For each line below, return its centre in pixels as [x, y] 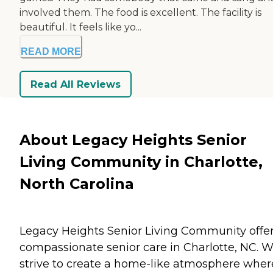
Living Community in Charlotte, [141, 161]
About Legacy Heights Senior [133, 140]
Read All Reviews [76, 84]
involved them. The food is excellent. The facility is [140, 13]
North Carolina [77, 183]
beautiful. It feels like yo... [80, 27]
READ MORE [51, 52]
